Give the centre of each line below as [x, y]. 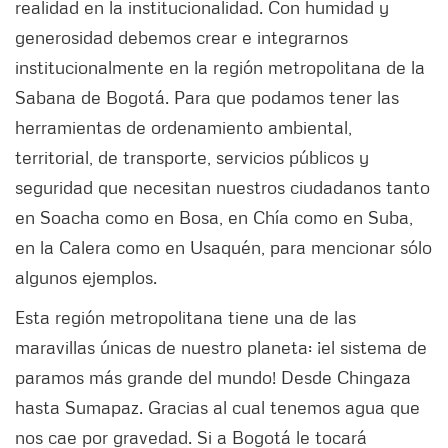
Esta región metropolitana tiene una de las [185, 316]
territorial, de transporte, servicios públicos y [192, 156]
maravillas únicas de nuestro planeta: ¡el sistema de [221, 346]
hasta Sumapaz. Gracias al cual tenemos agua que [217, 406]
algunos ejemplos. [91, 276]
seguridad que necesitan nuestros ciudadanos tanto [222, 186]
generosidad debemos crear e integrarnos [181, 36]
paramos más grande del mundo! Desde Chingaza [213, 376]
